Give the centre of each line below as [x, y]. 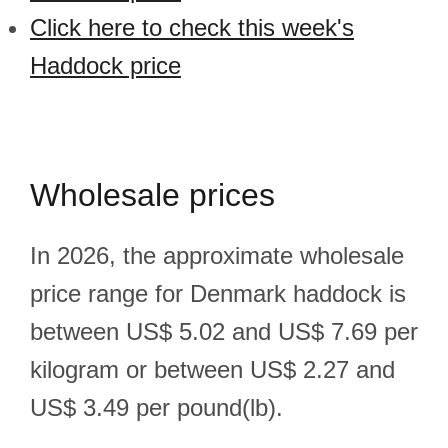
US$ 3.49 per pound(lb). [156, 407]
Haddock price [105, 65]
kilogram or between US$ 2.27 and [212, 369]
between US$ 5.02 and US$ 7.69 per [224, 331]
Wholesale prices [152, 195]
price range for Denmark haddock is [218, 293]
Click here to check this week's [192, 27]
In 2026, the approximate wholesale [217, 255]
